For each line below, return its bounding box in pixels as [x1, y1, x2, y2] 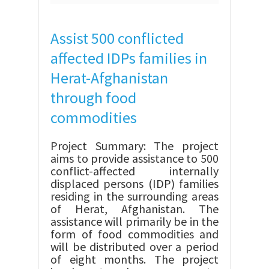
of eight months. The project [50, 252, 219, 267]
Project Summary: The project [50, 138, 219, 153]
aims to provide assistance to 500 [50, 151, 219, 166]
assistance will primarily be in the [50, 214, 219, 229]
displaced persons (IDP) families [50, 176, 219, 191]
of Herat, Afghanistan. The [50, 201, 219, 216]
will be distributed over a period [50, 239, 219, 254]
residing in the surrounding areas [50, 189, 219, 204]
